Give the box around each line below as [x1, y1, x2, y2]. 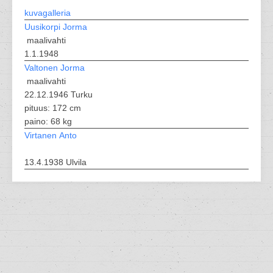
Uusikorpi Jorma [24, 22, 87, 32]
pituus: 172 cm [24, 103, 81, 113]
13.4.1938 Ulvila [24, 157, 87, 167]
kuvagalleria [24, 8, 71, 18]
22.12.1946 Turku [24, 90, 93, 99]
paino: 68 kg [24, 116, 72, 126]
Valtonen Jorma [24, 63, 85, 73]
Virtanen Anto [24, 130, 77, 140]
